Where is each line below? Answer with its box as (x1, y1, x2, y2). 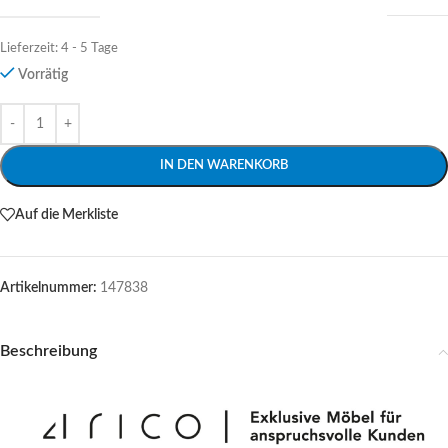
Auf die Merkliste (15, 207, 118, 222)
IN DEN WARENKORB (160, 159, 288, 172)
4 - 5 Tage (61, 42, 118, 54)
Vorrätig (18, 68, 69, 82)
